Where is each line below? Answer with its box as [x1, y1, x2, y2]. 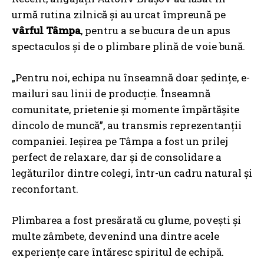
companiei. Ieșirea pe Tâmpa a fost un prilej [12, 134, 228, 148]
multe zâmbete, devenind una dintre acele [12, 229, 219, 243]
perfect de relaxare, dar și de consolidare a [12, 150, 222, 164]
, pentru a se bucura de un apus [81, 24, 230, 38]
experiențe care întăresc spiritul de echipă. [12, 245, 224, 259]
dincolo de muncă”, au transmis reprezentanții [12, 118, 242, 133]
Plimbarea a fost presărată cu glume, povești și [12, 213, 241, 227]
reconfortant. [12, 182, 78, 196]
